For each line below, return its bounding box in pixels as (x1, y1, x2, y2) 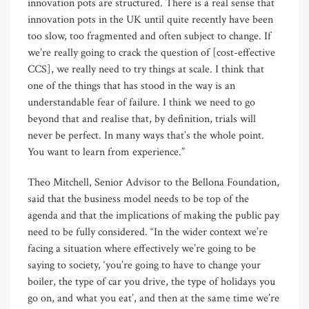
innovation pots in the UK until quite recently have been (28, 12, 273, 28)
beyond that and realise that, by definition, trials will (28, 112, 256, 127)
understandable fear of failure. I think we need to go (28, 95, 255, 110)
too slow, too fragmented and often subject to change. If (28, 29, 271, 44)
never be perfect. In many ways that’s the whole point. (28, 128, 264, 143)
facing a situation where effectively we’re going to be (28, 241, 256, 257)
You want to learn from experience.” (28, 145, 185, 160)
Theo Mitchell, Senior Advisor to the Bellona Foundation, (28, 175, 279, 190)
